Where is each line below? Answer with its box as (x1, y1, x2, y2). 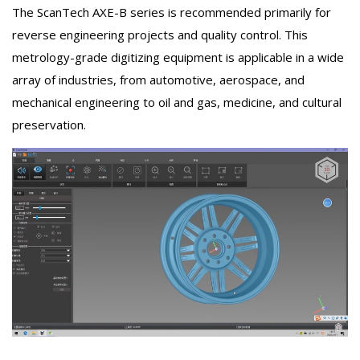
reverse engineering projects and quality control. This (12, 27, 308, 43)
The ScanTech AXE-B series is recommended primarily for (12, 4, 331, 21)
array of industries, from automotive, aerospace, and (12, 72, 305, 88)
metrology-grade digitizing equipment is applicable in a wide (12, 49, 344, 66)
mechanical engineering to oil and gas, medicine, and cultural (12, 94, 342, 111)
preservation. (12, 117, 86, 133)
